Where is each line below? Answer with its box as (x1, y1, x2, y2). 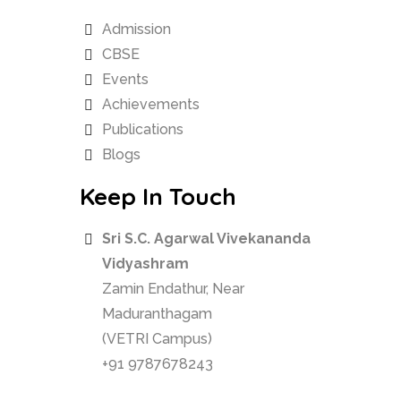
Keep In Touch (80, 182, 236, 212)
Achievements (102, 96, 200, 114)
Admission (102, 21, 171, 38)
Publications (102, 121, 183, 139)
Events (102, 71, 149, 89)
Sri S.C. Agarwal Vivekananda (102, 230, 311, 248)
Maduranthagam (102, 305, 212, 323)
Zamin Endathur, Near (102, 280, 244, 298)
